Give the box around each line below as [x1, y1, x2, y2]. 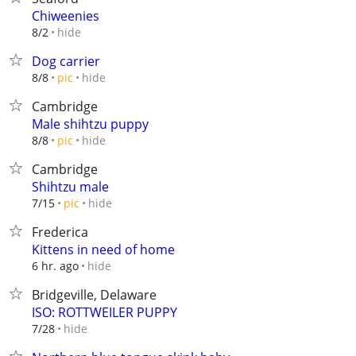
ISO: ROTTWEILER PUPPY [32, 304, 177, 321]
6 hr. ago [32, 258, 79, 273]
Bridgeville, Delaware [32, 286, 157, 304]
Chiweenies [32, 7, 99, 25]
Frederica [32, 223, 88, 241]
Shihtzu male [32, 178, 109, 195]
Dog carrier [32, 52, 100, 70]
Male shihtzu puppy [32, 115, 149, 133]
